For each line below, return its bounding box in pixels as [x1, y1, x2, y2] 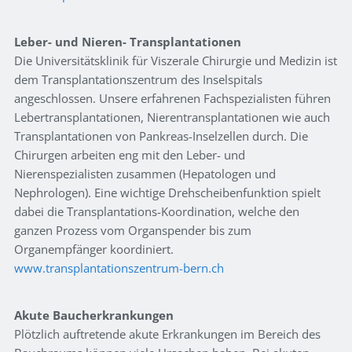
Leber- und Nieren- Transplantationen [14, 34, 241, 50]
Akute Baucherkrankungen [14, 307, 174, 324]
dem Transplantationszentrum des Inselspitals [14, 71, 262, 88]
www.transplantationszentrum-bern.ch [14, 260, 224, 277]
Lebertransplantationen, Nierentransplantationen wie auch [14, 109, 330, 126]
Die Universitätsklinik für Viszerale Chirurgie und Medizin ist [14, 53, 337, 69]
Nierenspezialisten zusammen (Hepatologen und [14, 166, 276, 182]
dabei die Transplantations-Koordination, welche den [14, 203, 299, 220]
